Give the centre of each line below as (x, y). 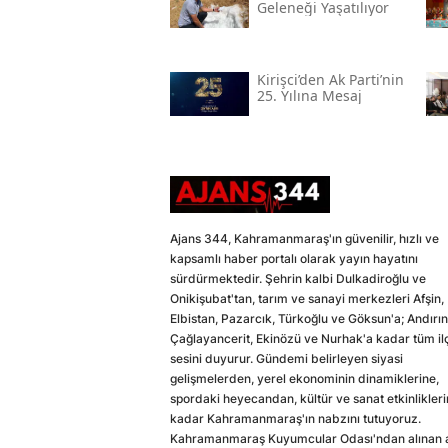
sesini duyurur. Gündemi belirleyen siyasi (286, 359)
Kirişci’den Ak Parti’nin (330, 80)
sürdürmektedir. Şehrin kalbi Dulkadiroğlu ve (298, 279)
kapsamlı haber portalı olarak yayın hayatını (294, 259)
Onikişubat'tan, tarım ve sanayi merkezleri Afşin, (307, 299)
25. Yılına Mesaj (309, 96)
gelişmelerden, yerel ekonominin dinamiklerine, (304, 379)
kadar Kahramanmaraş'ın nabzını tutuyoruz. (295, 419)
